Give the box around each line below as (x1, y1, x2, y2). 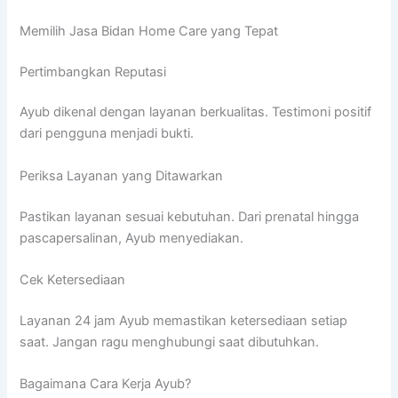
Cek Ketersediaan (20, 271, 126, 288)
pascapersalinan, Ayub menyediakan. (20, 229, 244, 246)
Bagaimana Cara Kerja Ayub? (20, 376, 192, 393)
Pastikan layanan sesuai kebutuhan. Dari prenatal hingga (20, 208, 360, 225)
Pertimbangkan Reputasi (20, 63, 167, 80)
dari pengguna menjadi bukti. (20, 125, 195, 142)
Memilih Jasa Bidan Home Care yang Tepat (20, 22, 279, 39)
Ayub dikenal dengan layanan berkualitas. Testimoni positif (20, 104, 372, 121)
